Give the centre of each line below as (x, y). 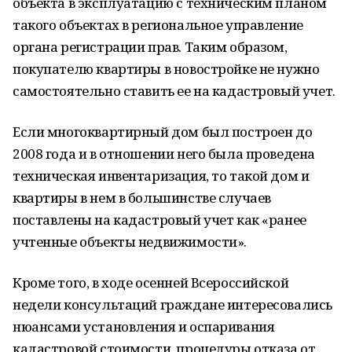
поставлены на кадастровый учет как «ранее (159, 220)
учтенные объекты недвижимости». (130, 242)
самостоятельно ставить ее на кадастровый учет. (174, 91)
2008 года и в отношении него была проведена (164, 154)
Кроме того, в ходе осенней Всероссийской (151, 282)
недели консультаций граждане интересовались (172, 304)
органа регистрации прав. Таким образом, (150, 47)
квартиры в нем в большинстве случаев (142, 198)
